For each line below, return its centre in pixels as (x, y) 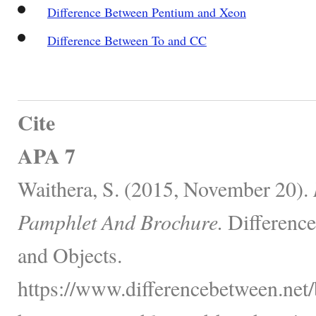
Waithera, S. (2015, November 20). (165, 188)
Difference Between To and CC (127, 40)
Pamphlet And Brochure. (120, 221)
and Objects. (70, 254)
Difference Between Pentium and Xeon (146, 12)
